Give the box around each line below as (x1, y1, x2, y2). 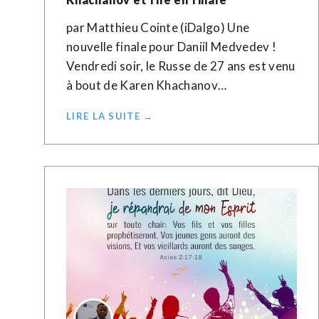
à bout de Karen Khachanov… (66, 78, 227, 93)
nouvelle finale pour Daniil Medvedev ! (66, 39, 277, 54)
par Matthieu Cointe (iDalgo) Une (66, 20, 250, 35)
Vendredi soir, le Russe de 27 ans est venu (66, 58, 296, 73)
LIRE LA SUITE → (66, 110, 154, 122)
